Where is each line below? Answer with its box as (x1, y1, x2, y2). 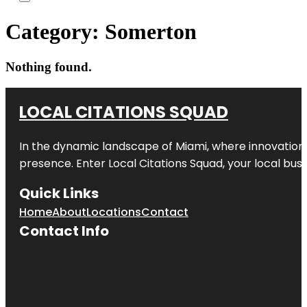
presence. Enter (19, 155, 108, 171)
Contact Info (19, 221, 109, 241)
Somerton (105, 19, 197, 45)
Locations (86, 204, 141, 220)
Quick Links (19, 183, 99, 203)
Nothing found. (5, 59, 92, 74)
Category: (5, 19, 105, 45)
